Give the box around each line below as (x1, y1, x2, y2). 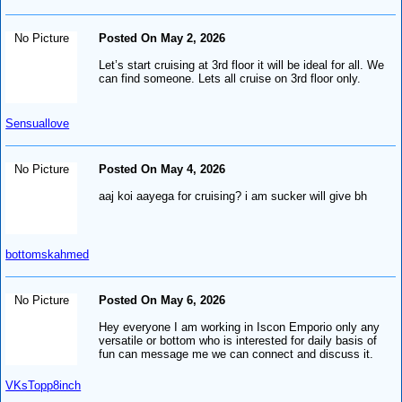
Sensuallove (5, 116, 70, 130)
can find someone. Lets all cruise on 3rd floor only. (99, 71, 362, 85)
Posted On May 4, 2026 (99, 162, 226, 176)
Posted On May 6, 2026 (99, 293, 226, 307)
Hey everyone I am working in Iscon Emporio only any (99, 319, 380, 334)
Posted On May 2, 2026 (99, 31, 226, 45)
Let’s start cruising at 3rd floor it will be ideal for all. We (99, 57, 385, 72)
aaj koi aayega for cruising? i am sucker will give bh (99, 188, 368, 203)
